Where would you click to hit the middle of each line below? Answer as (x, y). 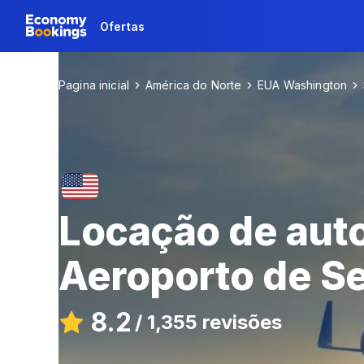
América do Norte (193, 85)
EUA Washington (303, 85)
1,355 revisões (214, 322)
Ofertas (122, 26)
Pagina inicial (94, 85)
